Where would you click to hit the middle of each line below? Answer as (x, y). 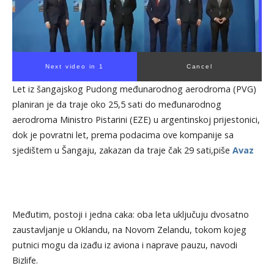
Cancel (199, 66)
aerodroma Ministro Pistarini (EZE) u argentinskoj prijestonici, (136, 119)
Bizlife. (25, 260)
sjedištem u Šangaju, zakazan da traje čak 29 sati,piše (122, 150)
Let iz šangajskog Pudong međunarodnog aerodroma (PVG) (134, 89)
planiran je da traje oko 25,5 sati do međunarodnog (117, 104)
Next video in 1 (74, 66)
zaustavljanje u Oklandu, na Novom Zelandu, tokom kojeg (129, 229)
